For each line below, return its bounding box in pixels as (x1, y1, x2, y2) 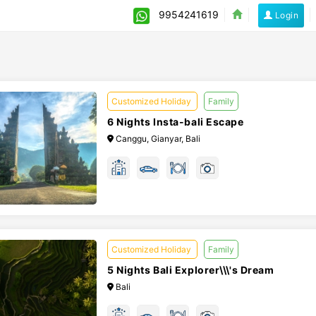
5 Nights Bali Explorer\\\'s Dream (107, 264, 274, 276)
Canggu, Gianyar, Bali (113, 133, 200, 144)
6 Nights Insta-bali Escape (107, 116, 244, 128)
